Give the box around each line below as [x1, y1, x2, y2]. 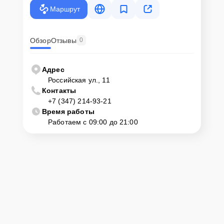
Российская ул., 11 [48, 76, 110, 84]
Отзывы [50, 36, 76, 44]
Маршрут [49, 5, 80, 13]
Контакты [42, 86, 76, 95]
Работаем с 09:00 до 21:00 [48, 118, 138, 126]
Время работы [42, 107, 94, 116]
